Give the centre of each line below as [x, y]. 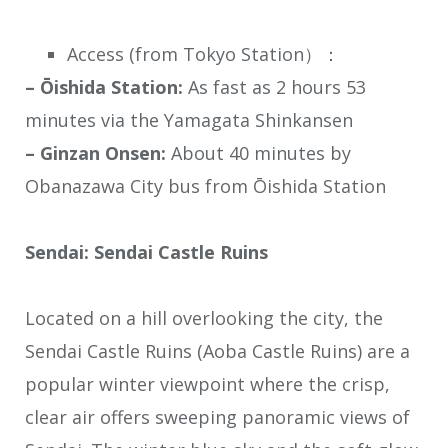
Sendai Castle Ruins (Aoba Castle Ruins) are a [217, 351]
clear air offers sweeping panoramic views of [217, 417]
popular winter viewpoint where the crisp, [207, 384]
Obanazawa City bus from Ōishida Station [205, 185]
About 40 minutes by [258, 152]
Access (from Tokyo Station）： [203, 53]
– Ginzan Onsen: [95, 152]
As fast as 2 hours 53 [274, 86]
